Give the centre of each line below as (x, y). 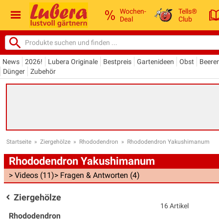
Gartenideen (155, 61)
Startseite (19, 142)
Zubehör (43, 71)
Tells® (188, 11)
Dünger (14, 71)
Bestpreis (117, 61)
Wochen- (133, 11)
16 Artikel (175, 206)
